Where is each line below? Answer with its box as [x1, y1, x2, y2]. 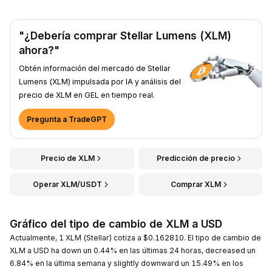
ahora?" [19, 43, 59, 56]
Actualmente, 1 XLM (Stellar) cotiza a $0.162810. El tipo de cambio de [10, 233, 261, 242]
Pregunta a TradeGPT [27, 114, 107, 124]
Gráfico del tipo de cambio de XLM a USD [10, 217, 222, 230]
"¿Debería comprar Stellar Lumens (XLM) [19, 29, 231, 42]
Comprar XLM [171, 179, 222, 189]
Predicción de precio [157, 153, 236, 163]
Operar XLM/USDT [33, 179, 103, 189]
